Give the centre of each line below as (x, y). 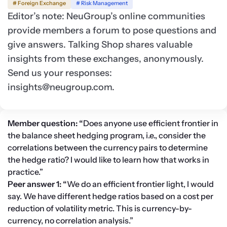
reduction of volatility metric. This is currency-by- (100, 209)
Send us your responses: (60, 73)
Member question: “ (45, 123)
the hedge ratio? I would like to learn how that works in (108, 160)
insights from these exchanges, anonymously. (106, 59)
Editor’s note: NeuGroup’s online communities (106, 16)
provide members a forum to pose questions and (112, 31)
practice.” (25, 172)
